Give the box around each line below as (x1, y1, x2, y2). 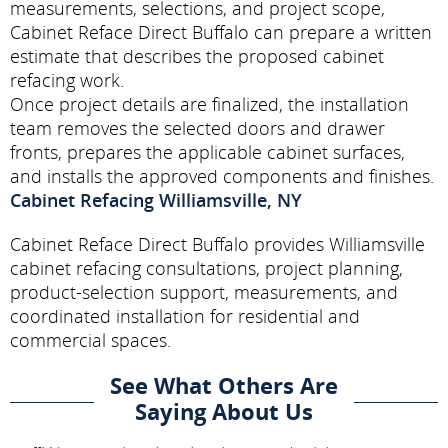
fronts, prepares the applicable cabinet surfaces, (10, 139, 405, 164)
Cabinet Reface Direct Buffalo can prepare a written (10, 19, 432, 44)
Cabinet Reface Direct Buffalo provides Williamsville (10, 231, 425, 256)
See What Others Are (110, 369, 338, 400)
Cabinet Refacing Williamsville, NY (10, 187, 302, 212)
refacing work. (10, 67, 124, 92)
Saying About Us (135, 395, 313, 426)
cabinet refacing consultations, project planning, (10, 255, 403, 280)
